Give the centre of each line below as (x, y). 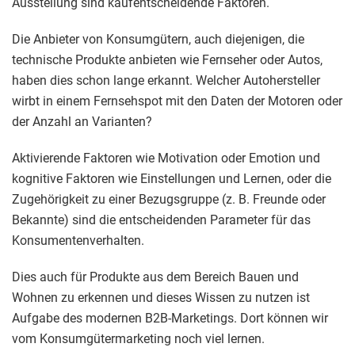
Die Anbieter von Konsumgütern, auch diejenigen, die (158, 40)
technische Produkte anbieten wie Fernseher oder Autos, (167, 60)
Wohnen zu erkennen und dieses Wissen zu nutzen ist (161, 298)
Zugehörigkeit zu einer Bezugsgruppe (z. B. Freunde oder (169, 200)
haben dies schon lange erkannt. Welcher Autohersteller (166, 81)
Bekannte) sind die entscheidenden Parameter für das (161, 220)
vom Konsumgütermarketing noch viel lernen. (138, 339)
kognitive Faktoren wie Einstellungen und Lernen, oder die (172, 179)
